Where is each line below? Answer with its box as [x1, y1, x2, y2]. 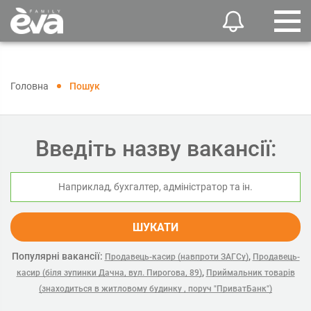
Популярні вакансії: [11, 251, 103, 262]
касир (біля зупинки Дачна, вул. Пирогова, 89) [16, 268, 202, 278]
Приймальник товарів [205, 268, 295, 278]
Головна [10, 81, 49, 92]
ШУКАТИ [133, 221, 178, 234]
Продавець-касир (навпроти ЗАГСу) [104, 252, 249, 262]
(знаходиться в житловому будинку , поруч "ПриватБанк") [39, 284, 272, 294]
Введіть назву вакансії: [35, 135, 276, 162]
